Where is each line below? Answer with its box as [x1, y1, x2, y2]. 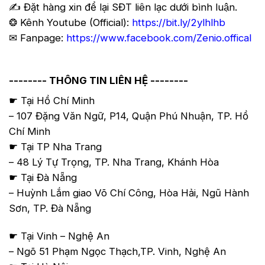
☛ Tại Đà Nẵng [9, 171, 77, 183]
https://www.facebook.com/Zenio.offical [66, 31, 251, 44]
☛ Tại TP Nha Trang [9, 140, 102, 153]
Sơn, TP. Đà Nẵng [9, 202, 91, 214]
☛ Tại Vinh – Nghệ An [9, 230, 109, 242]
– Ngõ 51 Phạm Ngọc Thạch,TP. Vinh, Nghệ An [9, 245, 226, 257]
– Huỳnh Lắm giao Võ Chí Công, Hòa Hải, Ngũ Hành [9, 186, 249, 199]
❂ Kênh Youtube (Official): [9, 16, 132, 28]
